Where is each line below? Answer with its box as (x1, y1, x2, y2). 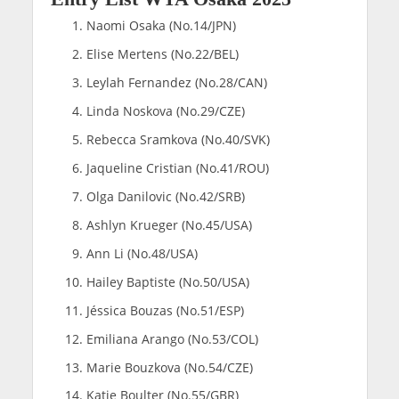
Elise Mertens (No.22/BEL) (85, 45, 239, 63)
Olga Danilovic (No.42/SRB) (85, 187, 245, 205)
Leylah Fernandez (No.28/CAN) (85, 73, 267, 91)
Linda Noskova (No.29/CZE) (85, 102, 245, 119)
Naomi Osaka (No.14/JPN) (85, 17, 236, 35)
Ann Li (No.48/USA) (85, 244, 198, 262)
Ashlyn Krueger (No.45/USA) (85, 216, 252, 233)
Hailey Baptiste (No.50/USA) (85, 273, 249, 290)
